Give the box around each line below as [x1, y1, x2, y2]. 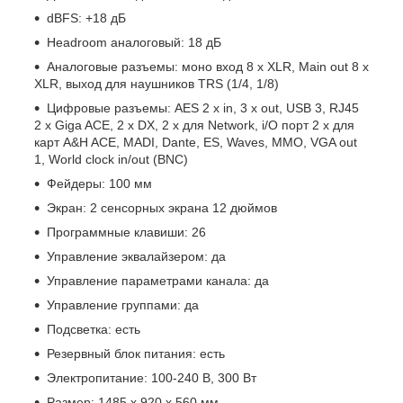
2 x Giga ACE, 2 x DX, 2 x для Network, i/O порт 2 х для [34, 118, 354, 133]
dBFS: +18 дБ [47, 11, 126, 26]
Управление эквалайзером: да [47, 249, 226, 264]
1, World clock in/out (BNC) [34, 152, 188, 167]
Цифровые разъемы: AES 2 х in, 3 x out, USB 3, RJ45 [47, 101, 359, 116]
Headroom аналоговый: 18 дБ [47, 35, 221, 50]
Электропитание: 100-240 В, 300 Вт [47, 371, 256, 386]
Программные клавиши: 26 [47, 225, 206, 240]
